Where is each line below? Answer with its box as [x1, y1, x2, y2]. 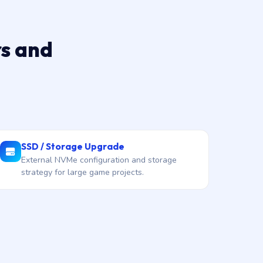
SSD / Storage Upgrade [21, 140, 124, 152]
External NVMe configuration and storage [21, 154, 177, 166]
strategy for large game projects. [21, 167, 144, 178]
